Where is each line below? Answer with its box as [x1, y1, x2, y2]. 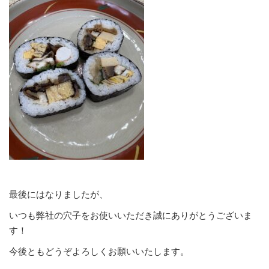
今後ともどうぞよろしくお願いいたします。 [9, 246, 189, 256]
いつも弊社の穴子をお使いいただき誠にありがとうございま [9, 210, 252, 220]
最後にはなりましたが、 [9, 189, 108, 199]
